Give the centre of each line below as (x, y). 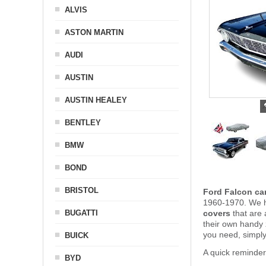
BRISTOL (82, 190)
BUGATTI (81, 213)
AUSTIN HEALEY (96, 100)
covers (217, 213)
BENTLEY (83, 123)
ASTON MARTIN (94, 32)
